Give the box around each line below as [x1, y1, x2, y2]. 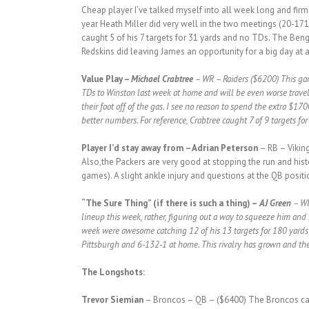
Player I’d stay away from [81, 142, 183, 154]
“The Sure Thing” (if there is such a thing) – [81, 197, 257, 210]
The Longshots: [81, 266, 145, 279]
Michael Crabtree [130, 73, 193, 86]
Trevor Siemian [81, 294, 143, 306]
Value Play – [81, 73, 131, 86]
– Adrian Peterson [185, 142, 258, 154]
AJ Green [259, 197, 291, 210]
